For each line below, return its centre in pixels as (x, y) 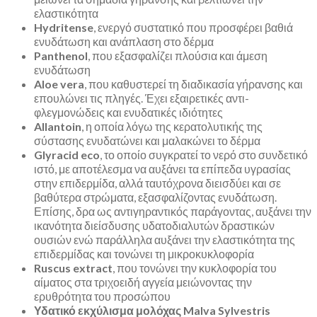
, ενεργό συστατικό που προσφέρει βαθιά (193, 27)
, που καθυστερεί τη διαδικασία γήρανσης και (194, 83)
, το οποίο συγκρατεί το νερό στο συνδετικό (204, 154)
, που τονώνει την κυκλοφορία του (195, 267)
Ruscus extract (73, 267)
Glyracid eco (67, 154)
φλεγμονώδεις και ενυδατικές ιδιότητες (128, 112)
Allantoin (58, 126)
